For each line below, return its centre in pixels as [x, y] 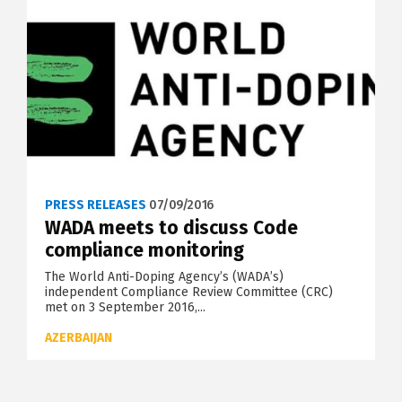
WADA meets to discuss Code [171, 227]
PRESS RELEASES [96, 205]
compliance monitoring [144, 250]
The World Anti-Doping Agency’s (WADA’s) [164, 276]
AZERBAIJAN [79, 337]
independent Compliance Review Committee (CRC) [189, 292]
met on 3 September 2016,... [125, 307]
